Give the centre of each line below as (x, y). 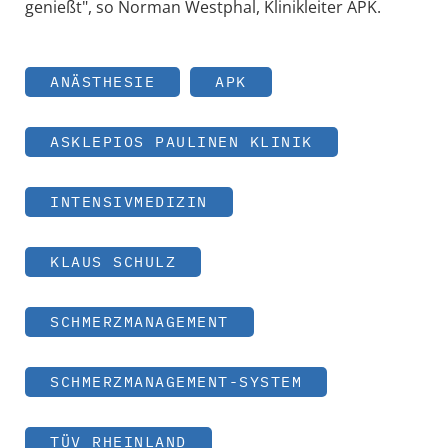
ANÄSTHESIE (102, 81)
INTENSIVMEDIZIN (129, 201)
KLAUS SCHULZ (113, 261)
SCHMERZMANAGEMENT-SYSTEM (176, 381)
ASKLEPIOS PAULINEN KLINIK (181, 141)
